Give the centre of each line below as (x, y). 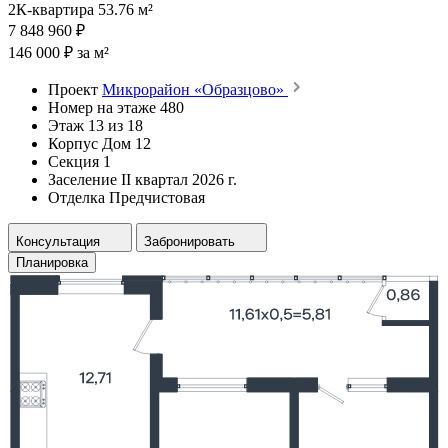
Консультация (58, 241)
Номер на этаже (102, 107)
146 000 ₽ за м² (58, 52)
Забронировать (189, 241)
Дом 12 (126, 143)
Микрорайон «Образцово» (195, 89)
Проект (73, 89)
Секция (73, 161)
